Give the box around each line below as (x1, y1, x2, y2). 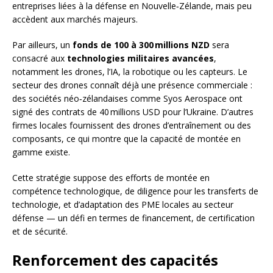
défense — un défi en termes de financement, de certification (12, 212, 255, 224)
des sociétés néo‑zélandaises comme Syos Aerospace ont (12, 93, 243, 105)
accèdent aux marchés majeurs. (12, 13, 138, 26)
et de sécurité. (12, 225, 68, 238)
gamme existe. (12, 146, 70, 158)
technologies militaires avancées (67, 52, 214, 65)
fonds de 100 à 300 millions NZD (73, 39, 210, 51)
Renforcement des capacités (12, 250, 218, 271)
